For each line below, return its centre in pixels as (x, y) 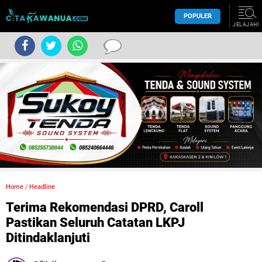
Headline (42, 187)
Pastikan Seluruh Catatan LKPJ (95, 223)
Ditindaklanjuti (48, 238)
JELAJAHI (246, 25)
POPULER (198, 16)
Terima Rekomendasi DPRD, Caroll (105, 207)
